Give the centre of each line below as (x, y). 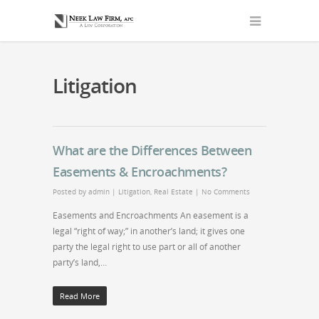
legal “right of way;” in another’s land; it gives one (149, 231)
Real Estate (173, 192)
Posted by (70, 192)
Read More (80, 296)
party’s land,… (80, 262)
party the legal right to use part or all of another (147, 247)
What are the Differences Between (152, 150)
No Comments (226, 192)
